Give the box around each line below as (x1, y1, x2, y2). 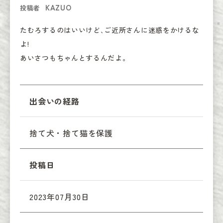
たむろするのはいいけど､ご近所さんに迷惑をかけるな (20, 25, 200, 35)
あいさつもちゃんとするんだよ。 (20, 53, 130, 63)
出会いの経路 (29, 95, 80, 108)
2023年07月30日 (29, 191, 90, 203)
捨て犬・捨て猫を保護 (29, 127, 113, 139)
